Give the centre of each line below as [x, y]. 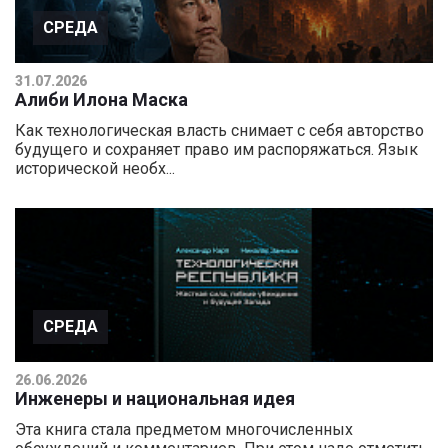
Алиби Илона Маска [101, 99]
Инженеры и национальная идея [155, 398]
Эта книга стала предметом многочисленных [184, 429]
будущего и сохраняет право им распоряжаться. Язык [216, 149]
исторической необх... [95, 168]
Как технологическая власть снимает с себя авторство [219, 130]
